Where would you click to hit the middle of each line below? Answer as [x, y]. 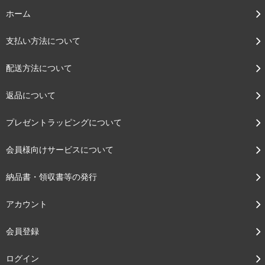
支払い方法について [43, 41]
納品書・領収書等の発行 [51, 177]
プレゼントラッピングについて [64, 122]
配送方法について [39, 68]
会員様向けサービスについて [60, 150]
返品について [31, 95]
